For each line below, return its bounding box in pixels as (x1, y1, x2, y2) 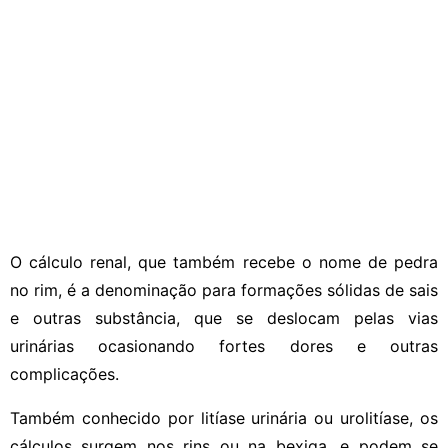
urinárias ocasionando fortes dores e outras (10, 335, 438, 356)
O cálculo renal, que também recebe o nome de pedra (10, 251, 438, 272)
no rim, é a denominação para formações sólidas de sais (10, 279, 438, 300)
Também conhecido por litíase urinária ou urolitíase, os (10, 407, 438, 428)
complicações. (10, 363, 119, 384)
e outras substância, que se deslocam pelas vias (10, 307, 438, 328)
